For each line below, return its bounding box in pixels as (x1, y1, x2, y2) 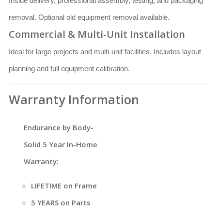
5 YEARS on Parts (31, 198, 91, 208)
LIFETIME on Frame (31, 181, 97, 191)
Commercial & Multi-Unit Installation (9, 28, 185, 41)
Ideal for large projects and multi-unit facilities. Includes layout (9, 47, 201, 56)
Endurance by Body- (23, 123, 93, 133)
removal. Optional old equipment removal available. (9, 13, 170, 22)
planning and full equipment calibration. (9, 64, 130, 73)
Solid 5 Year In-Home (23, 139, 97, 150)
